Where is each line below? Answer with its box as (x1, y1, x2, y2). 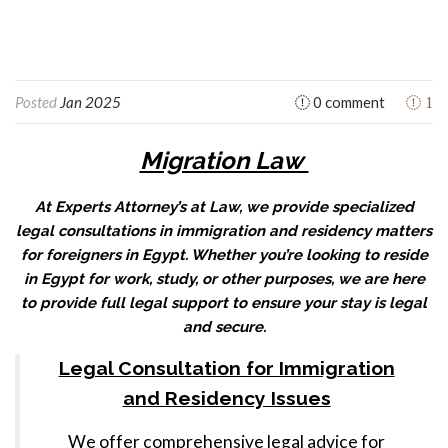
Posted (15, 93, 60, 111)
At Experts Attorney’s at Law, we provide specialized (34, 198, 414, 216)
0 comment (310, 93, 385, 111)
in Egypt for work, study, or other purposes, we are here (23, 270, 425, 288)
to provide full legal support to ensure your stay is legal (21, 294, 427, 312)
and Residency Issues (122, 387, 331, 410)
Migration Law (139, 146, 309, 175)
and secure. (182, 318, 266, 336)
